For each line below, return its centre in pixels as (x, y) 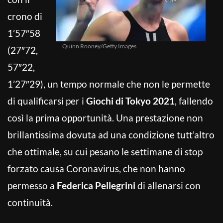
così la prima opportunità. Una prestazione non (105, 117)
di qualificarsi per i (47, 101)
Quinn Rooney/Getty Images (99, 46)
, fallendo (194, 101)
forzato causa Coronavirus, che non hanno (96, 168)
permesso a (32, 185)
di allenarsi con (168, 185)
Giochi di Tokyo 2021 (130, 101)
